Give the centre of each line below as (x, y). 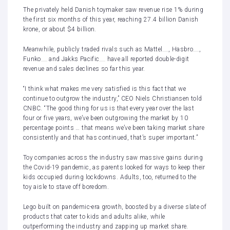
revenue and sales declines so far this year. (84, 69)
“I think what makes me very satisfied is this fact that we (104, 89)
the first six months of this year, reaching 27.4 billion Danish (111, 19)
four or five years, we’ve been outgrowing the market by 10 (106, 118)
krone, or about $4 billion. (60, 29)
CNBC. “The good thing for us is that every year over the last (109, 108)
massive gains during (171, 157)
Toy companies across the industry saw (81, 157)
